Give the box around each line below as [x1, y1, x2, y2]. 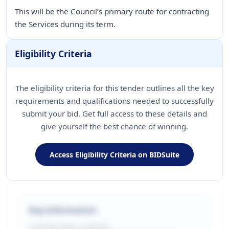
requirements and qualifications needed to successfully [15, 96, 214, 106]
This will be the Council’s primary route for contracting [15, 6, 209, 16]
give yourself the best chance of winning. [41, 121, 188, 131]
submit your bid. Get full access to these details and [22, 108, 207, 119]
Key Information [29, 204, 97, 216]
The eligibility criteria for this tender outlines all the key [15, 83, 214, 93]
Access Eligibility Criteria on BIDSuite [50, 150, 179, 159]
